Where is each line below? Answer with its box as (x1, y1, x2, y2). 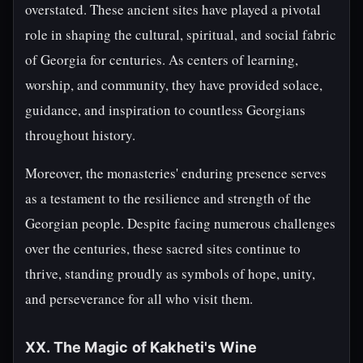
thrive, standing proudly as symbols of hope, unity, (25, 264, 315, 283)
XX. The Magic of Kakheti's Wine (25, 339, 258, 356)
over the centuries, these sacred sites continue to (25, 239, 301, 258)
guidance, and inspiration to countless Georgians (25, 100, 305, 119)
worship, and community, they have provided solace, (25, 75, 322, 94)
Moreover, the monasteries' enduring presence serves (25, 164, 327, 182)
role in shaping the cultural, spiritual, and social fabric (25, 25, 336, 44)
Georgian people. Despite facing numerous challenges (25, 214, 335, 233)
